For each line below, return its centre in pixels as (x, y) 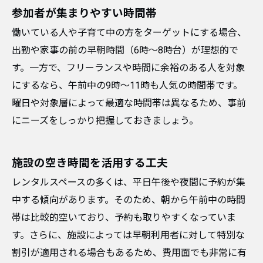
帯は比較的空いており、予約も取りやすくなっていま (124, 218)
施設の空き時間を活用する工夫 (90, 163)
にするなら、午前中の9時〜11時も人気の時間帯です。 (127, 85)
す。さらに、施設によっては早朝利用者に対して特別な (128, 235)
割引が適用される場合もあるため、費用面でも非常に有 (129, 253)
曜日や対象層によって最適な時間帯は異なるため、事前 (129, 103)
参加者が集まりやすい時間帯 (84, 14)
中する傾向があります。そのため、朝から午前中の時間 (129, 200)
